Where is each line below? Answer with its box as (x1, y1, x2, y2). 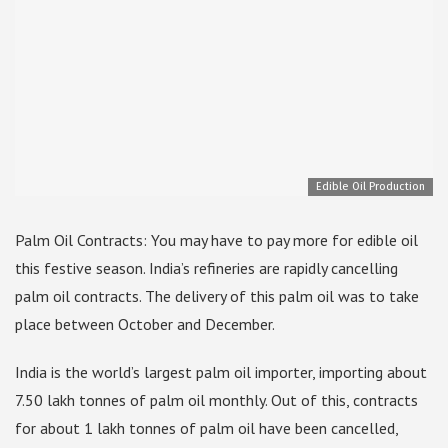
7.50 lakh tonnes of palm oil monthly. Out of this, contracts (15, 390, 418, 411)
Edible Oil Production (316, 180, 425, 194)
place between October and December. (15, 314, 275, 335)
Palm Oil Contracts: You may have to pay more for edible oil (15, 230, 418, 251)
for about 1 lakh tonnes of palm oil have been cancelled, (15, 418, 398, 439)
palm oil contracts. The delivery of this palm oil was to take (15, 286, 419, 307)
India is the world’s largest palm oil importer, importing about (15, 362, 427, 383)
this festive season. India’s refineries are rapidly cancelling (15, 258, 398, 279)
